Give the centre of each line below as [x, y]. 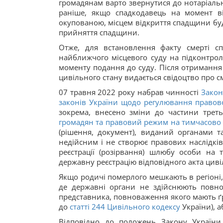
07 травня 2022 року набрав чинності [130, 92]
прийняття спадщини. [99, 32]
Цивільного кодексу [144, 207]
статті [80, 207]
